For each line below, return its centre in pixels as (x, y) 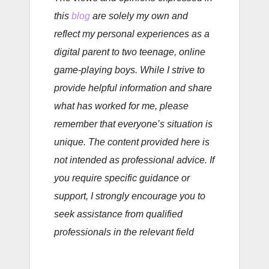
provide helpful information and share (133, 88)
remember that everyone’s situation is (133, 124)
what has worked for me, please (121, 106)
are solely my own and (139, 16)
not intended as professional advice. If (134, 160)
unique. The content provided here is (132, 142)
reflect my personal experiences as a (132, 34)
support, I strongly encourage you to (130, 196)
